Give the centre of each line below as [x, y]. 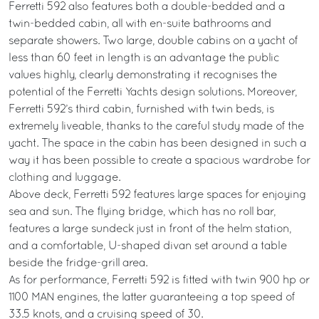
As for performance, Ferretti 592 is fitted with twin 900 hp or [159, 281]
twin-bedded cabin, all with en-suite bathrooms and [140, 24]
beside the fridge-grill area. [78, 263]
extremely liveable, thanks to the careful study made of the [156, 127]
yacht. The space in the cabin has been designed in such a [157, 144]
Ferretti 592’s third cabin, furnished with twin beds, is [141, 110]
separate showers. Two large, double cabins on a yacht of [153, 41]
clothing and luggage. [64, 178]
